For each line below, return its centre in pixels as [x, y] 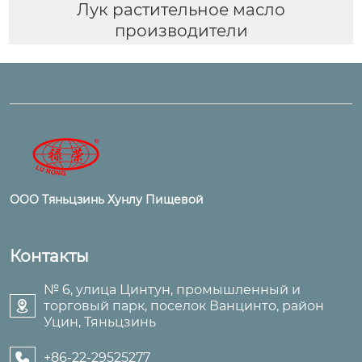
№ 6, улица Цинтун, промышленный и [172, 289]
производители [181, 30]
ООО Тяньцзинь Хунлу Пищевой [107, 199]
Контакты [49, 256]
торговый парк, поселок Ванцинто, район [184, 305]
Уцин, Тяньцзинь [100, 322]
